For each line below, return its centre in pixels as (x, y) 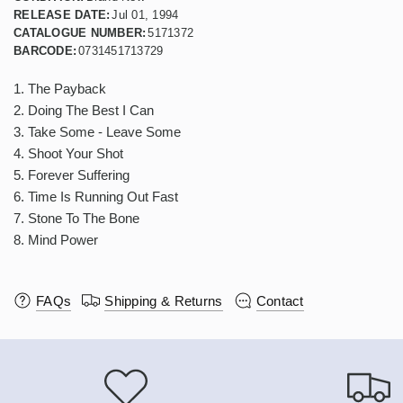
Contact (280, 300)
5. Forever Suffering (72, 175)
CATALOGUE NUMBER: (80, 33)
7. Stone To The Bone (76, 218)
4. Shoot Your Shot (68, 153)
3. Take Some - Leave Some (97, 132)
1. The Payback (60, 89)
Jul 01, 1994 (145, 15)
